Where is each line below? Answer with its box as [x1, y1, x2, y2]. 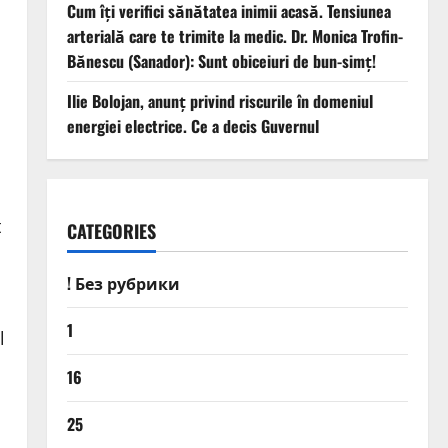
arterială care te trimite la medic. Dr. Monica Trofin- [66, 24, 403, 49]
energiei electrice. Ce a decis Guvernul [66, 114, 319, 139]
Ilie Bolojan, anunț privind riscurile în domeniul [66, 89, 373, 114]
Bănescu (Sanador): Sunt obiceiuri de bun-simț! [66, 49, 376, 74]
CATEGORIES [66, 218, 156, 245]
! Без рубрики [66, 271, 180, 296]
